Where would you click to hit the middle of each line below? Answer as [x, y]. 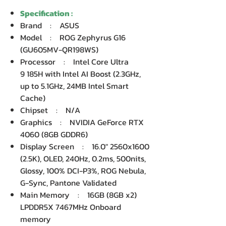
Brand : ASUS [50, 25]
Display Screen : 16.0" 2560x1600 [85, 146]
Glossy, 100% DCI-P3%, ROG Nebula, [83, 171]
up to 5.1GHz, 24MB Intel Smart [74, 86]
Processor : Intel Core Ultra [74, 62]
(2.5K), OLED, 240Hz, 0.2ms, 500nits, [83, 158]
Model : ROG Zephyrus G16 [73, 37]
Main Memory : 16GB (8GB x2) [78, 195]
